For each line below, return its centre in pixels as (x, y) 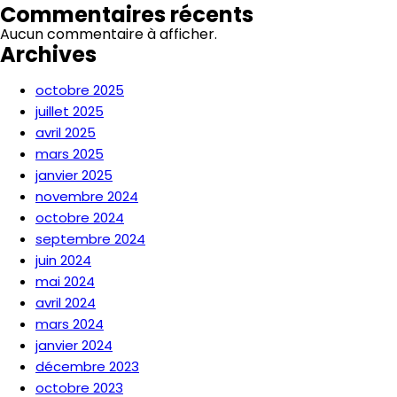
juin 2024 (63, 260)
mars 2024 (70, 324)
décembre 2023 (87, 366)
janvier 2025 (74, 175)
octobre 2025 (80, 90)
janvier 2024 (74, 345)
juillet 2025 (70, 111)
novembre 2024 (87, 196)
